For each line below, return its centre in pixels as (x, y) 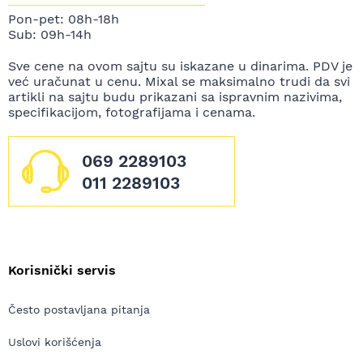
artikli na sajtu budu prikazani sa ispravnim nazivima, (175, 97)
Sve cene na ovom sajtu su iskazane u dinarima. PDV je (180, 66)
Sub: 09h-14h (50, 35)
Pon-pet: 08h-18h (64, 19)
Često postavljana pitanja (79, 310)
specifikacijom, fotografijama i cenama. (132, 113)
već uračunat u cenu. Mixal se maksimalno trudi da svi (179, 82)
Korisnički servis (62, 271)
